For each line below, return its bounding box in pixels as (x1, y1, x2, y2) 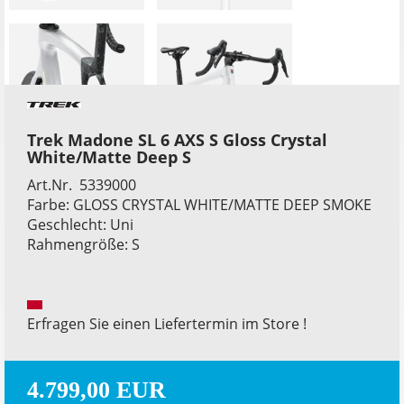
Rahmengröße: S (27, 234, 140, 254)
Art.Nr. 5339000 (27, 174, 136, 195)
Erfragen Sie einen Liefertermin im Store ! (27, 313, 307, 334)
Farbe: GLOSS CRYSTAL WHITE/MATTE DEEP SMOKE (27, 194, 372, 215)
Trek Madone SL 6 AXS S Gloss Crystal (27, 128, 327, 151)
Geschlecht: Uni (27, 214, 133, 234)
